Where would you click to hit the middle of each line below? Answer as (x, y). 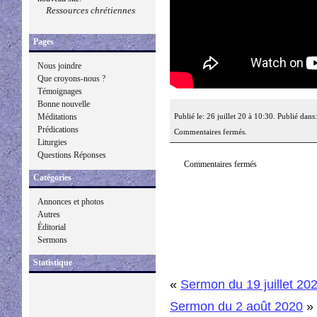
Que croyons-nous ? (71, 79)
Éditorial (52, 227)
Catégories (52, 178)
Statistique (53, 263)
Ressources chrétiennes (91, 10)
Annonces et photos (71, 202)
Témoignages (60, 91)
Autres (49, 214)
